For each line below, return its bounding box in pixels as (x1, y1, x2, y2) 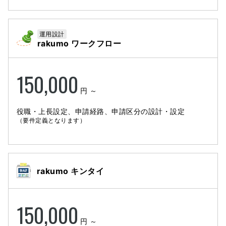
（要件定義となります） (17, 116, 86, 124)
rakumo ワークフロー (37, 38, 122, 48)
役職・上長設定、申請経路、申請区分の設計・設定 (17, 106, 185, 116)
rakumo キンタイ (37, 165, 104, 176)
